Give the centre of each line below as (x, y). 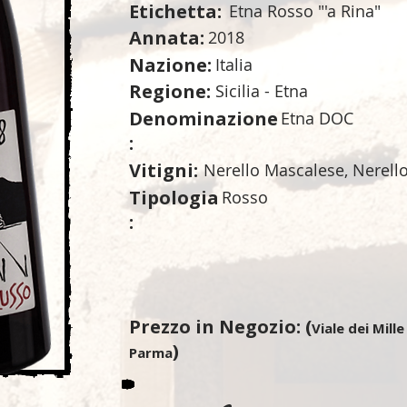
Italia (234, 65)
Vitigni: (164, 170)
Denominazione (203, 119)
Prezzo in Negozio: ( (220, 327)
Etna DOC (317, 118)
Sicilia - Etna (262, 91)
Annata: (167, 38)
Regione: (170, 91)
